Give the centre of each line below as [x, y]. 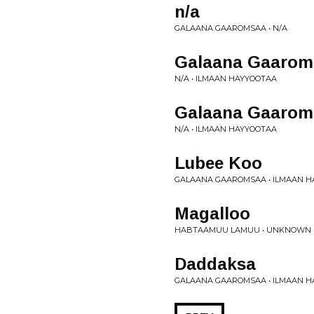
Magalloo [212, 213]
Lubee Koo [218, 163]
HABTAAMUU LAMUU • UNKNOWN [243, 230]
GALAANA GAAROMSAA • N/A [231, 28]
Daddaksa [215, 264]
